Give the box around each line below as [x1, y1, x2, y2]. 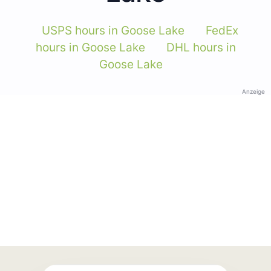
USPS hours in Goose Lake [42, 23, 184, 38]
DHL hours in [166, 40, 236, 54]
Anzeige [242, 87, 265, 95]
